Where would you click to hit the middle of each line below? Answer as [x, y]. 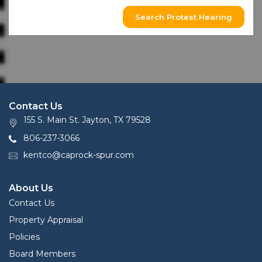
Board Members [42, 254]
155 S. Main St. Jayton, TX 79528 [87, 120]
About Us [31, 188]
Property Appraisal [46, 220]
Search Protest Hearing [184, 17]
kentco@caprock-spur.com [79, 155]
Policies [24, 237]
